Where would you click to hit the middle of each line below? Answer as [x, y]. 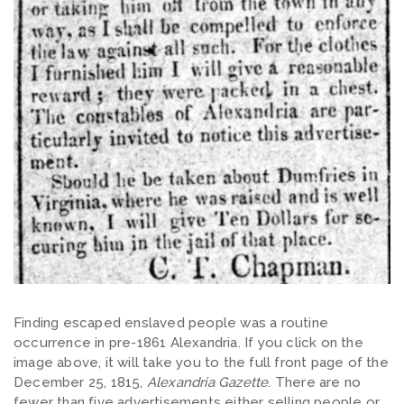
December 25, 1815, [80, 382]
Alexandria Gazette [207, 382]
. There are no [315, 382]
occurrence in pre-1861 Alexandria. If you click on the [188, 342]
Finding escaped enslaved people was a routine [171, 322]
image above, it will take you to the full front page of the [201, 362]
